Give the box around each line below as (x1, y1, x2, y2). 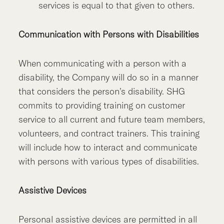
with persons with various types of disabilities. (18, 155, 199, 167)
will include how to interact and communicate (18, 141, 197, 153)
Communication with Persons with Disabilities (18, 28, 199, 40)
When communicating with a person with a (18, 57, 187, 69)
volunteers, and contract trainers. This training (18, 127, 200, 139)
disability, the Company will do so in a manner (18, 71, 199, 83)
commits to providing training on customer (18, 99, 185, 111)
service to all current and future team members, (18, 113, 205, 125)
